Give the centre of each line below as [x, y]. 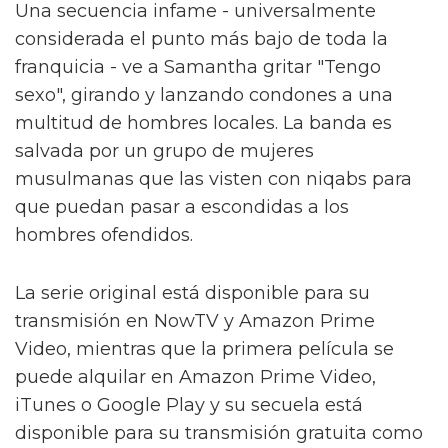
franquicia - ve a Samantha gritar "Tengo [198, 66]
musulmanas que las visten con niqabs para [213, 178]
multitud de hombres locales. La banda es [203, 122]
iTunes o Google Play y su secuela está [189, 404]
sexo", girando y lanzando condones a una [204, 94]
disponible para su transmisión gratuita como [219, 432]
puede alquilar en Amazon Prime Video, [195, 376]
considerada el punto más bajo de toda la [201, 38]
